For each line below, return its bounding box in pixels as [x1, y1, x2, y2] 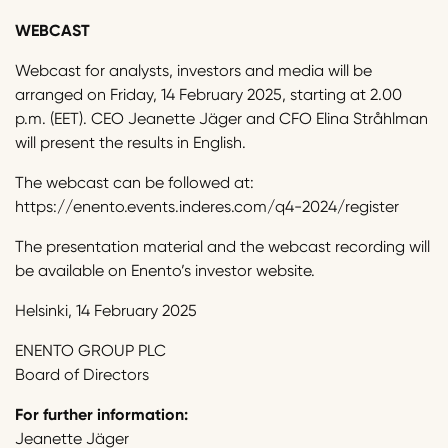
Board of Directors [15, 365, 149, 385]
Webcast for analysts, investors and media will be [15, 61, 372, 81]
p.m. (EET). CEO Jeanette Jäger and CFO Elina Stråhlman [15, 109, 428, 129]
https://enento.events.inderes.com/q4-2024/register [15, 197, 399, 217]
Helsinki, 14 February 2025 [15, 301, 197, 321]
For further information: [15, 405, 188, 425]
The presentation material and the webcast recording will [15, 237, 430, 257]
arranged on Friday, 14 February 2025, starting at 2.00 [15, 85, 402, 105]
